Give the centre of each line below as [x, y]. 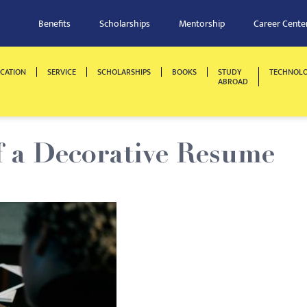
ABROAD [233, 82]
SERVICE [62, 72]
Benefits [54, 24]
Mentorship [202, 24]
